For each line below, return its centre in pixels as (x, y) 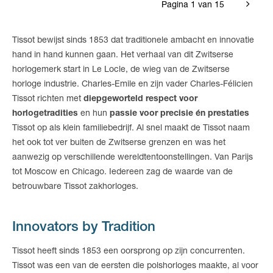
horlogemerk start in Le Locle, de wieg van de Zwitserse (121, 70)
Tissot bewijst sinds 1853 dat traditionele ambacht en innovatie (133, 41)
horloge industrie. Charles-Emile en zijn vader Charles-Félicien (133, 85)
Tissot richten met (48, 99)
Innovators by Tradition (84, 228)
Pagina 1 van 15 (193, 5)
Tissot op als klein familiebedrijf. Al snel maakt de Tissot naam (131, 129)
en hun (94, 114)
